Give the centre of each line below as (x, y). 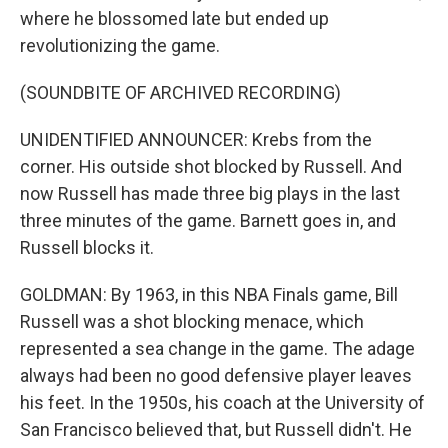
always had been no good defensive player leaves (216, 375)
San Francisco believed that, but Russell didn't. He (216, 429)
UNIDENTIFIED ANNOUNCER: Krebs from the (196, 139)
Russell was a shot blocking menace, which (192, 321)
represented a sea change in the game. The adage (217, 348)
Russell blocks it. (87, 247)
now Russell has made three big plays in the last (210, 193)
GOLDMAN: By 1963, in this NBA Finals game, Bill (209, 294)
